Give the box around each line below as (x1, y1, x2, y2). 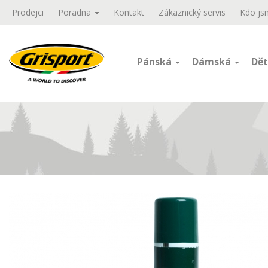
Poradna (58, 7, 93, 18)
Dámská (192, 55, 233, 68)
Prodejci (12, 7, 44, 18)
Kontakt (114, 7, 144, 18)
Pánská (137, 55, 174, 68)
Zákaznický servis (159, 7, 226, 18)
